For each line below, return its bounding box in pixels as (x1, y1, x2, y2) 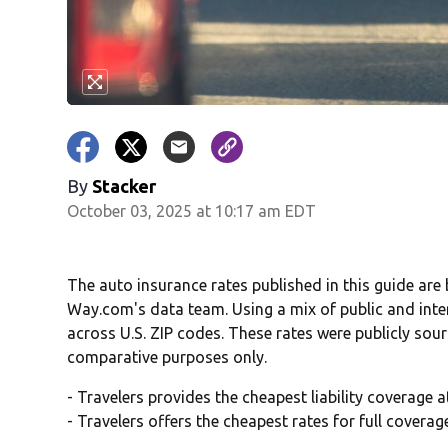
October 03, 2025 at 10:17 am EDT (67, 202, 317, 221)
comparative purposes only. (67, 348, 268, 367)
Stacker (92, 176, 157, 197)
